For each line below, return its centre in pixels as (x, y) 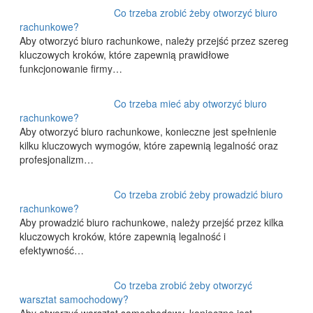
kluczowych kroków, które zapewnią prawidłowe (124, 55)
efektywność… (51, 250)
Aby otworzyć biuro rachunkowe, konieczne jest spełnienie (148, 132)
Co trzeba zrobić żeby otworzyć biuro (196, 13)
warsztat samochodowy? (74, 299)
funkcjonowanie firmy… (71, 69)
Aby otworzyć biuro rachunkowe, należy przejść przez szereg (154, 41)
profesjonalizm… (56, 160)
